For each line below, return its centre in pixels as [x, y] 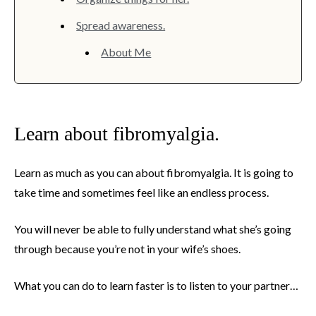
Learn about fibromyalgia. [117, 134]
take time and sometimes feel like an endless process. [141, 193]
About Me [126, 52]
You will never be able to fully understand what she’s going [153, 229]
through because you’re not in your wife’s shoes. [127, 249]
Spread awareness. [121, 25]
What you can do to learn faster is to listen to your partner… [156, 286]
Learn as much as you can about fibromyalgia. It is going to [154, 173]
